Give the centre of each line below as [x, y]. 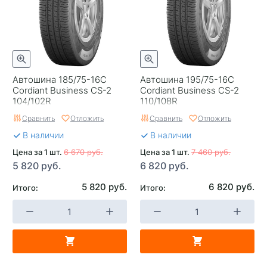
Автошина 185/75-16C [60, 79]
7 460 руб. [211, 152]
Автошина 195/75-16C [187, 79]
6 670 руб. [83, 152]
